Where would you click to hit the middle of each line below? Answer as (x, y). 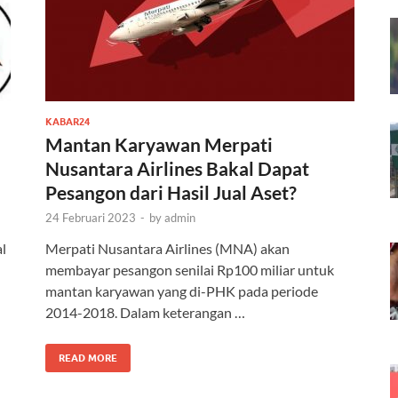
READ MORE (88, 358)
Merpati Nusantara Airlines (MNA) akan (167, 248)
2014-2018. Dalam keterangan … (145, 312)
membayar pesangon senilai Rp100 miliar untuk (190, 269)
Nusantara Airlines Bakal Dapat (177, 168)
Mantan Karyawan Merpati (159, 144)
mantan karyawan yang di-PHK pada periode (182, 291)
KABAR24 (68, 121)
